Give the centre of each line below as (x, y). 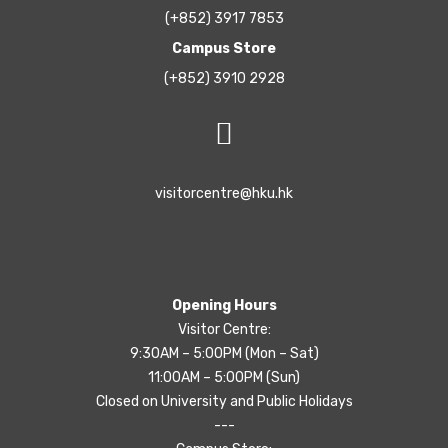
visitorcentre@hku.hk (224, 194)
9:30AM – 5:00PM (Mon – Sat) (224, 354)
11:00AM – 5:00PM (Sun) (224, 378)
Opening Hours (224, 306)
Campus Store (224, 49)
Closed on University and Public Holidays (224, 402)
